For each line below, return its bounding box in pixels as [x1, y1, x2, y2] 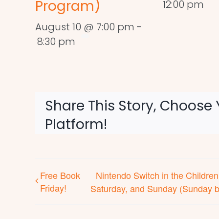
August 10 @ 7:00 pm [35, 20, 134, 34]
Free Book [40, 169, 80, 182]
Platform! [45, 115, 107, 134]
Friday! [40, 181, 66, 195]
